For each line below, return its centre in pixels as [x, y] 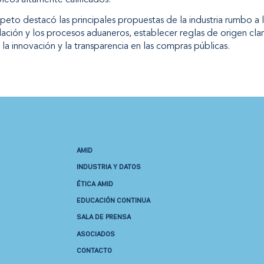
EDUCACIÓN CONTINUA [113, 200]
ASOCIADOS [95, 233]
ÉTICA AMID [95, 183]
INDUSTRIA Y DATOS [108, 167]
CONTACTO [94, 250]
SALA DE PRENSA [103, 217]
